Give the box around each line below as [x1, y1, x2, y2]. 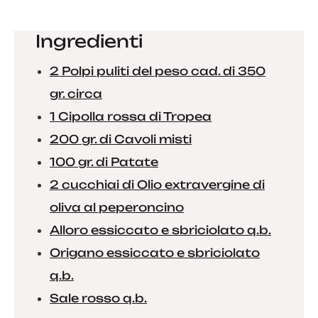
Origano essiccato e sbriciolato [50, 246, 260, 260]
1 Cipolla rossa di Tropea [50, 109, 212, 124]
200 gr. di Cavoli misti [50, 132, 192, 146]
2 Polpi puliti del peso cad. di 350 [50, 64, 265, 78]
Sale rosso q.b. [50, 291, 147, 305]
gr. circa [50, 87, 102, 101]
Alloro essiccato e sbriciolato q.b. [50, 223, 271, 237]
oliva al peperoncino [50, 200, 184, 214]
